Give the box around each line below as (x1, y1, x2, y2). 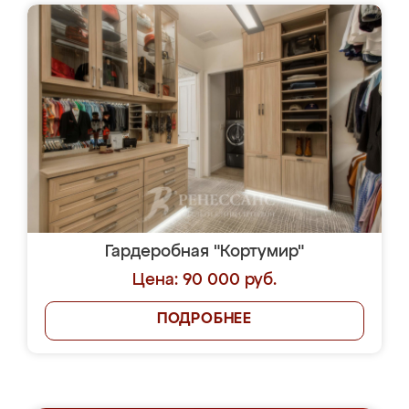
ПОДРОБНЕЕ (156, 312, 253, 327)
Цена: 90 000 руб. (132, 272, 277, 288)
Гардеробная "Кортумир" (105, 244, 304, 260)
